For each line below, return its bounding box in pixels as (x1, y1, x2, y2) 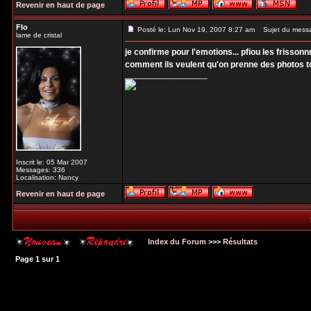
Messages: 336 (16, 166, 65, 174)
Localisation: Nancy (16, 174, 78, 181)
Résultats (223, 237, 258, 246)
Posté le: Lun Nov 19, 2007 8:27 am (137, 26, 255, 33)
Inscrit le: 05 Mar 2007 (16, 158, 87, 166)
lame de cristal (16, 31, 62, 39)
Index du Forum (146, 237, 206, 246)
